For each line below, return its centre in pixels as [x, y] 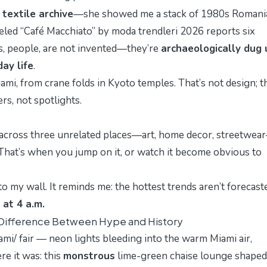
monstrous [89, 256]
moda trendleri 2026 [158, 31]
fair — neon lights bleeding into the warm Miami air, [134, 238]
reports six [229, 31]
